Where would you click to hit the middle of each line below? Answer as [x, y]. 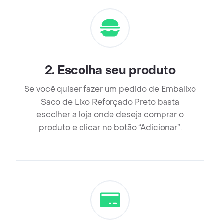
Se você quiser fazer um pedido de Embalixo [110, 89]
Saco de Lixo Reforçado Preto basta [110, 102]
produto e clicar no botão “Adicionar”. [110, 128]
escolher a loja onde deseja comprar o [110, 115]
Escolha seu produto [116, 71]
